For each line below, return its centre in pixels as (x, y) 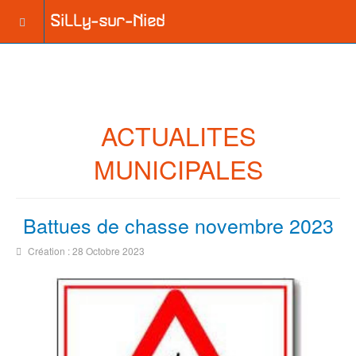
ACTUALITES (178, 135)
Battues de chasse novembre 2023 (178, 225)
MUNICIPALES (178, 168)
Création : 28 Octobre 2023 (86, 251)
